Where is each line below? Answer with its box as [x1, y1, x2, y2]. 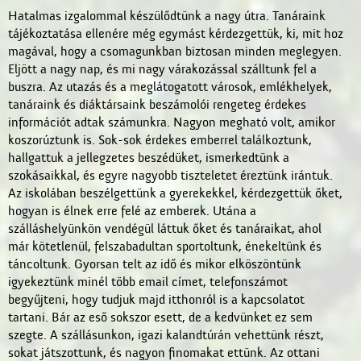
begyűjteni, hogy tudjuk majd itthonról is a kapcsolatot [8, 293, 305, 307]
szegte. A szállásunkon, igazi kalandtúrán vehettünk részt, [8, 328, 324, 342]
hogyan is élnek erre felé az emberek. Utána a [8, 204, 256, 218]
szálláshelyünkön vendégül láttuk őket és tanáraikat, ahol [8, 222, 322, 236]
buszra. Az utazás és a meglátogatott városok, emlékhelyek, [8, 80, 332, 94]
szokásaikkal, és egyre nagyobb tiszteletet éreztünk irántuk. [8, 168, 333, 183]
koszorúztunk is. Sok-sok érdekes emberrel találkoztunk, [8, 133, 312, 147]
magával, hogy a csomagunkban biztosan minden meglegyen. [8, 44, 342, 59]
